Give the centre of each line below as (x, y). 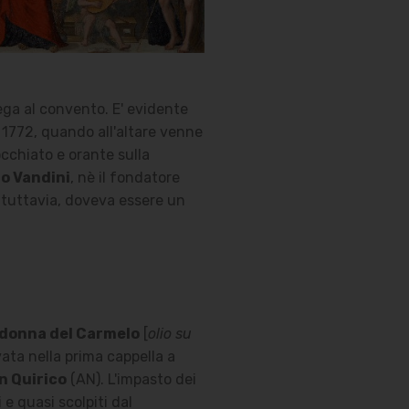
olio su (169, 334)
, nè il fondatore (125, 178)
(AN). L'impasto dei (131, 379)
